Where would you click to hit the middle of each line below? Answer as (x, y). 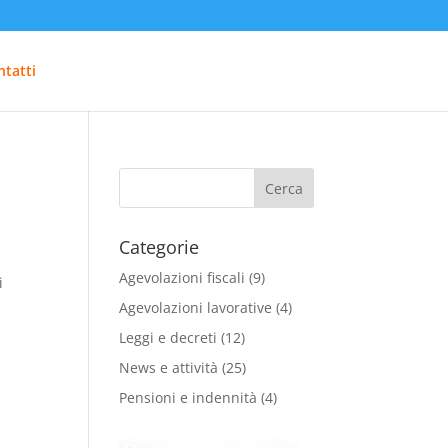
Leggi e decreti (168, 337)
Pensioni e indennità (188, 397)
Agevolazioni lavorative (196, 307)
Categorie (159, 247)
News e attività (169, 367)
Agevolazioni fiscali (182, 277)
